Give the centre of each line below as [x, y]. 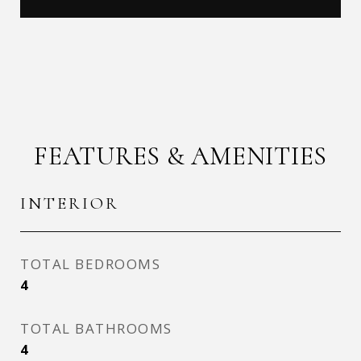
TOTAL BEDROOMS [90, 264]
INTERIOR [70, 203]
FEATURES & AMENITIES [180, 156]
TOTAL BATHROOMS [96, 328]
